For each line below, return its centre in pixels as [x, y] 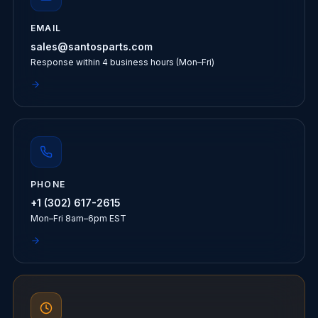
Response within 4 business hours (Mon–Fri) [122, 62]
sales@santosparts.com [91, 46]
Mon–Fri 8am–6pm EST [78, 218]
